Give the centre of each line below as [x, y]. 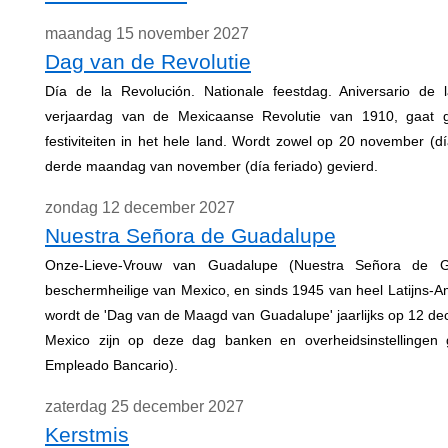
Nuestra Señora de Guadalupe [190, 235]
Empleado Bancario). [111, 365]
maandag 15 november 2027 [147, 33]
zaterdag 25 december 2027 [144, 406]
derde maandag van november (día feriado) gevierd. [211, 166]
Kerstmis [87, 434]
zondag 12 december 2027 [140, 207]
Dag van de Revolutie [148, 61]
